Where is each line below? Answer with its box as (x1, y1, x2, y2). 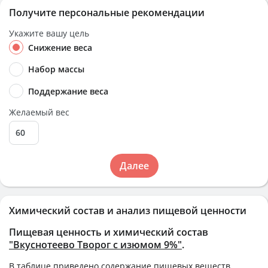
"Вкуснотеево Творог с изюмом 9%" (9, 237, 182, 251)
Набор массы (28, 63, 84, 75)
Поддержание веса (28, 85, 108, 97)
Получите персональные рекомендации (9, 6, 205, 19)
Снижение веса (28, 42, 92, 53)
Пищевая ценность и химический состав (9, 225, 208, 239)
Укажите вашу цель (9, 28, 89, 39)
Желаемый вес (9, 106, 69, 118)
